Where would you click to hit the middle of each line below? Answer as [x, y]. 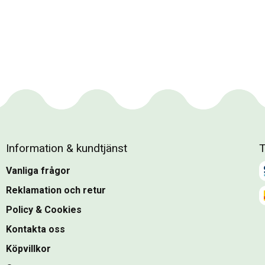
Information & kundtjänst [67, 148]
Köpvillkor [28, 249]
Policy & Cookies [44, 210]
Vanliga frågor [38, 171]
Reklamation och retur [56, 190]
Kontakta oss [35, 230]
